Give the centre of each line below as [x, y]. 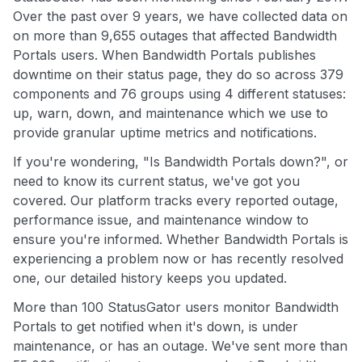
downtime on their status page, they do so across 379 [178, 75]
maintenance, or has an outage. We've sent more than [180, 346]
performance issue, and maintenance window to [161, 220]
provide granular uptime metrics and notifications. [165, 133]
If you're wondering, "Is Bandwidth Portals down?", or [181, 162]
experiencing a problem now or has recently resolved [178, 259]
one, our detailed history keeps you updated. [150, 278]
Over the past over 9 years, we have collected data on [180, 17]
